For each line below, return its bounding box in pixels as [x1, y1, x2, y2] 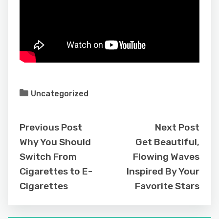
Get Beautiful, [135, 136, 199, 148]
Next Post [155, 122, 199, 133]
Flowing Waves [133, 151, 199, 163]
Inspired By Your [127, 166, 199, 177]
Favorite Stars [135, 180, 199, 192]
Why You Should [20, 136, 91, 148]
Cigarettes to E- [20, 166, 92, 177]
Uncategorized [31, 89, 88, 99]
